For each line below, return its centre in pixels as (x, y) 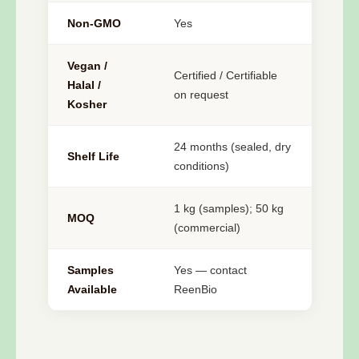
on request (201, 95)
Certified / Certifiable (226, 76)
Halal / (84, 85)
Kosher (87, 105)
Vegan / (87, 66)
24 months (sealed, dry (232, 147)
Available (92, 290)
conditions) (202, 166)
